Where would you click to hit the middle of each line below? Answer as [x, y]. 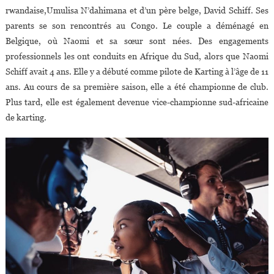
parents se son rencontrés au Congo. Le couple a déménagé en [137, 26]
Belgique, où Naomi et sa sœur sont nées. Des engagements [137, 41]
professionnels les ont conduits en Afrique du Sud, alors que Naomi [137, 56]
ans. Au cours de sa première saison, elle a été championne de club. [137, 87]
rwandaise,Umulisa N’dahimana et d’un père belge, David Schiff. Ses [137, 10]
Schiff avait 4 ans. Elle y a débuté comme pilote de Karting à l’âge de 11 [137, 72]
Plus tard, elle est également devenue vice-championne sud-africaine [137, 102]
